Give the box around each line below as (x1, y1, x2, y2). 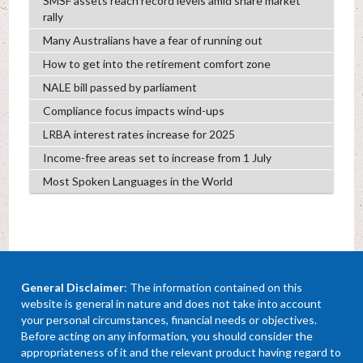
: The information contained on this (124, 280, 303, 295)
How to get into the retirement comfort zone (42, 57, 271, 71)
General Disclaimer (21, 280, 125, 295)
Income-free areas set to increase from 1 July (42, 151, 271, 165)
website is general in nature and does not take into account (21, 297, 322, 311)
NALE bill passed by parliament (42, 80, 197, 95)
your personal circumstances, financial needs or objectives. (21, 313, 318, 327)
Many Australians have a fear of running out (42, 33, 263, 48)
